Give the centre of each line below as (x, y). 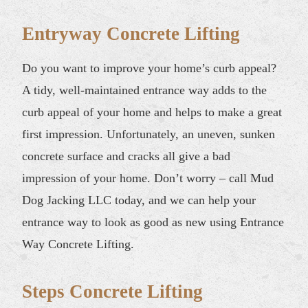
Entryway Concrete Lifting (131, 33)
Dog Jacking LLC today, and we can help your (139, 200)
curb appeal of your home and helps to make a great (152, 112)
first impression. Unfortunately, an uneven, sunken (149, 134)
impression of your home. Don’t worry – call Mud (148, 178)
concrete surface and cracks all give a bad (126, 156)
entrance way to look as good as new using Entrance (153, 222)
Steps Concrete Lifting (113, 291)
